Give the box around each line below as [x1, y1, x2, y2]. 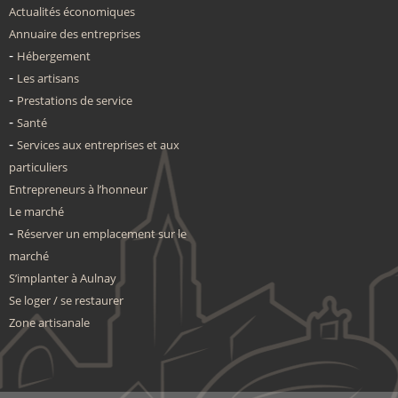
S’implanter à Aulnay [9, 270, 116, 286]
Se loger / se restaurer [9, 292, 123, 308]
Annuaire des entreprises [9, 26, 140, 42]
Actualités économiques [9, 4, 135, 20]
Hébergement [17, 48, 91, 64]
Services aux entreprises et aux [17, 137, 179, 153]
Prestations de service [17, 92, 132, 108]
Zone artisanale [9, 314, 90, 330]
